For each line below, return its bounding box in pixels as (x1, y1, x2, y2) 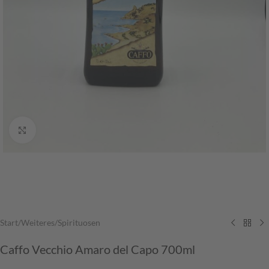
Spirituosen (58, 217, 100, 228)
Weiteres (21, 217, 55, 228)
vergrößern (35, 125, 75, 134)
